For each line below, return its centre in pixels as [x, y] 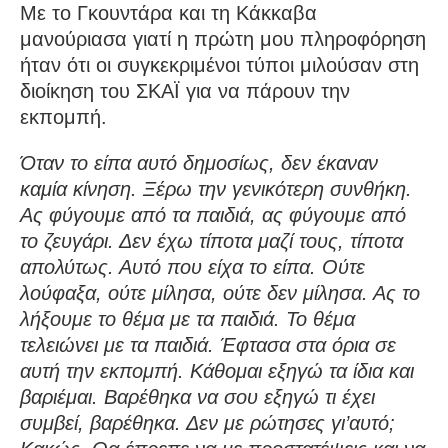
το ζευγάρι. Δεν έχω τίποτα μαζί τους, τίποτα [211, 240]
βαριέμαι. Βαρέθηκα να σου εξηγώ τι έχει [197, 396]
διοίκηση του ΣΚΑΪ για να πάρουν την [185, 90]
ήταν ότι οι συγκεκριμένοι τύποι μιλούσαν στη [219, 64]
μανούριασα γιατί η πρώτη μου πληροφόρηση [223, 38]
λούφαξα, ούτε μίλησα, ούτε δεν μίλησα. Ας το [220, 292]
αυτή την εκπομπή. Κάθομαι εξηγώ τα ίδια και [217, 370]
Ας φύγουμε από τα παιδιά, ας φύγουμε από [213, 214]
